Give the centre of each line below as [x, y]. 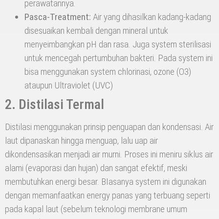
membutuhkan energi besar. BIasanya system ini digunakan [106, 182]
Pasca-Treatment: [58, 17]
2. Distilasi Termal [55, 105]
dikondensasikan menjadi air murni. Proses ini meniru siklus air [109, 154]
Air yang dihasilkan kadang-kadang [151, 17]
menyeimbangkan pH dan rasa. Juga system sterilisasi [118, 44]
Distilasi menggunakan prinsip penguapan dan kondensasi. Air [109, 127]
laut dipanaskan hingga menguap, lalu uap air [81, 141]
